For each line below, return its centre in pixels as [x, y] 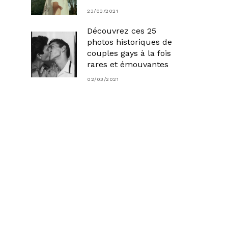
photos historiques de [130, 42]
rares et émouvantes [128, 64]
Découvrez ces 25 [122, 31]
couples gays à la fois [129, 53]
